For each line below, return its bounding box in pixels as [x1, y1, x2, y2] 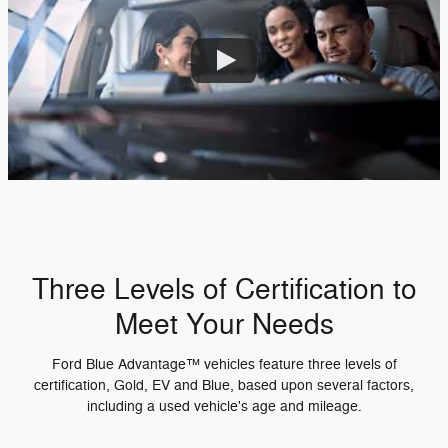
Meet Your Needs [114, 307, 334, 344]
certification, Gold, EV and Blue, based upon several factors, [34, 376, 414, 394]
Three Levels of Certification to [31, 272, 417, 309]
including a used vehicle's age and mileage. [86, 397, 362, 415]
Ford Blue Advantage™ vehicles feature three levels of [51, 355, 397, 373]
